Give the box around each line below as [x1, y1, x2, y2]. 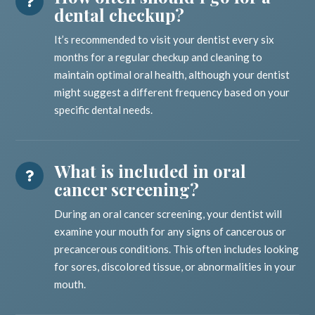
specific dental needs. [54, 103, 153, 117]
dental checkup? [54, 4, 185, 27]
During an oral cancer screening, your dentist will [54, 207, 283, 221]
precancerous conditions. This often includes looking [54, 243, 300, 256]
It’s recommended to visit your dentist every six [54, 33, 275, 46]
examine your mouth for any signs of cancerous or [54, 225, 287, 238]
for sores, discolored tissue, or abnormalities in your [54, 260, 297, 274]
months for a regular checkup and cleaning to [54, 51, 263, 64]
